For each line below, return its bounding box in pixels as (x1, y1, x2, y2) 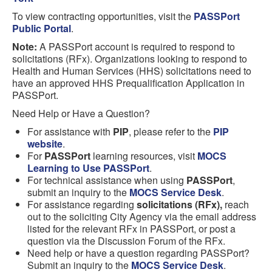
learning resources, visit (93, 149, 197, 163)
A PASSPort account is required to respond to (37, 39, 235, 53)
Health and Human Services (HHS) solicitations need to (12, 64, 251, 78)
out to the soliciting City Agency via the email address (27, 209, 256, 223)
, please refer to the (129, 124, 213, 138)
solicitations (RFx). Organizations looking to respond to (12, 52, 247, 66)
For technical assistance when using (27, 173, 184, 187)
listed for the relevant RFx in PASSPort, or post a (27, 222, 236, 236)
